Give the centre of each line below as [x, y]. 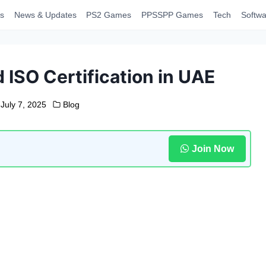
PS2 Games [109, 15]
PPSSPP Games [172, 15]
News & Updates [45, 15]
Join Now [213, 148]
